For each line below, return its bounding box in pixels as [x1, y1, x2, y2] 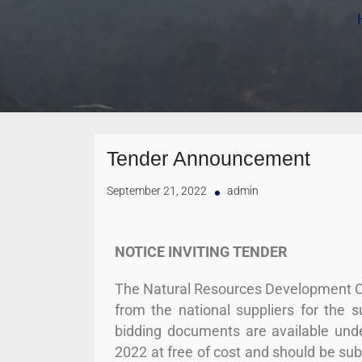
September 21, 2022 [107, 184, 207, 198]
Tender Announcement [107, 147, 310, 170]
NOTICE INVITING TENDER [115, 243, 288, 260]
